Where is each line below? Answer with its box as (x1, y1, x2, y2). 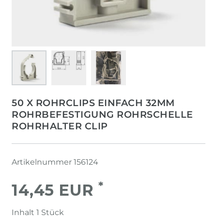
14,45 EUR (12, 181, 98, 200)
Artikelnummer (12, 157, 74, 167)
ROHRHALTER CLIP (12, 120, 108, 132)
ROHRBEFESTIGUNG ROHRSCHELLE (12, 108, 193, 120)
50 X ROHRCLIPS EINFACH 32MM (12, 97, 175, 108)
